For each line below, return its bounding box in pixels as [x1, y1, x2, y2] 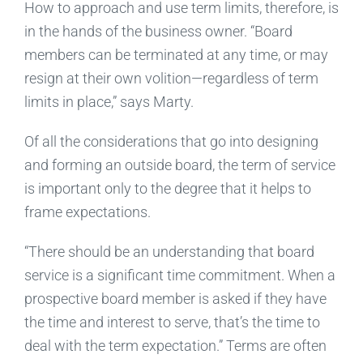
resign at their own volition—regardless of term [23, 69, 318, 87]
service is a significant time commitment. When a [23, 266, 335, 284]
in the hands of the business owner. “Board [23, 22, 293, 40]
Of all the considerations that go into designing [23, 132, 318, 150]
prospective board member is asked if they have [23, 289, 327, 307]
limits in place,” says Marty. [23, 92, 194, 110]
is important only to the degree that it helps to [23, 179, 311, 197]
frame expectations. [23, 203, 151, 220]
